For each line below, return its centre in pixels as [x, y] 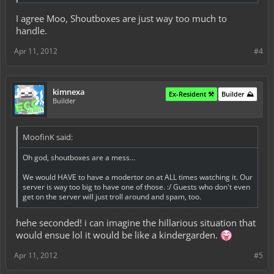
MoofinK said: [48, 137]
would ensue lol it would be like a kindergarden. [118, 235]
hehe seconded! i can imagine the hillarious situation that [136, 223]
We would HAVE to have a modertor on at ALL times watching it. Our [138, 177]
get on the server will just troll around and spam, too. [112, 196]
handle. [31, 30]
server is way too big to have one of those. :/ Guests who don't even [136, 187]
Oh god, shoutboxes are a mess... [79, 157]
